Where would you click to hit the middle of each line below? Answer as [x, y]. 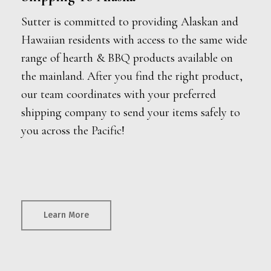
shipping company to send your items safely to [130, 113]
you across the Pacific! [73, 131]
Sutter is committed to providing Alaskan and [129, 22]
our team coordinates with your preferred [118, 95]
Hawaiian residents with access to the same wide [134, 40]
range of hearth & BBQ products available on [127, 58]
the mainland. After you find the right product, [132, 77]
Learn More [66, 215]
